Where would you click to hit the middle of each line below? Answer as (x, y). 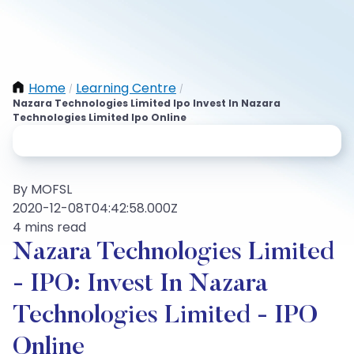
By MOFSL (42, 189)
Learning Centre (126, 88)
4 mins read (49, 227)
